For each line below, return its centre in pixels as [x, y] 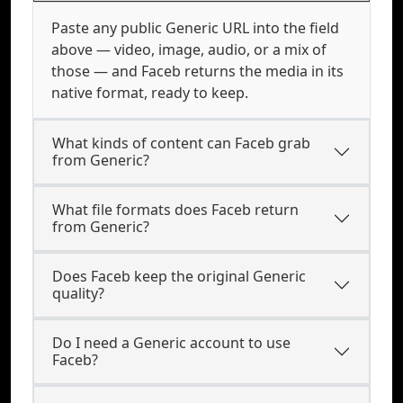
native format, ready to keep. [150, 93]
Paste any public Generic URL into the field [195, 28]
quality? [78, 293]
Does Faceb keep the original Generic [179, 276]
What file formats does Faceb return [175, 210]
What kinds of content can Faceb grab [181, 143]
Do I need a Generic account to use [171, 343]
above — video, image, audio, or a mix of [189, 49]
